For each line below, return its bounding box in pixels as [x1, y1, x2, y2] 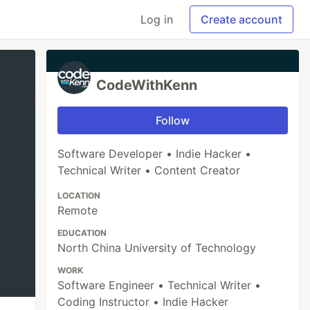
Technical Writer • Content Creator [57, 163, 241, 177]
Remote [57, 203, 98, 217]
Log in [140, 12, 173, 26]
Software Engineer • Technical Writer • [57, 278, 262, 292]
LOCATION [57, 190, 101, 201]
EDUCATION [57, 228, 107, 238]
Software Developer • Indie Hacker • [57, 147, 252, 161]
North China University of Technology [57, 241, 257, 255]
